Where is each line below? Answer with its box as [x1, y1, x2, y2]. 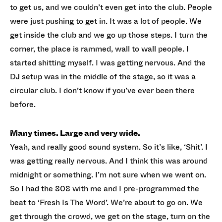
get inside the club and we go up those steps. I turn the [10, 29, 208, 41]
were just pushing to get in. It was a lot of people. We [10, 15, 202, 27]
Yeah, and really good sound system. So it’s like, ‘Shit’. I [10, 141, 208, 153]
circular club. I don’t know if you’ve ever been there [10, 85, 195, 96]
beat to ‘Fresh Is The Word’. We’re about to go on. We [10, 197, 203, 208]
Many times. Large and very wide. [10, 127, 140, 139]
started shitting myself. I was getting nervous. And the [10, 57, 206, 68]
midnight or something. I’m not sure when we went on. [10, 169, 206, 180]
